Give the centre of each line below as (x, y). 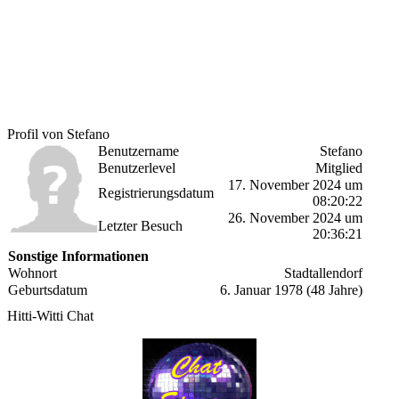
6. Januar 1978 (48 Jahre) (291, 290)
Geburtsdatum (48, 290)
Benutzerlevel (137, 168)
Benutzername (138, 151)
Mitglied (339, 168)
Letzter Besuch (140, 226)
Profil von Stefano (58, 134)
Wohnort (33, 273)
